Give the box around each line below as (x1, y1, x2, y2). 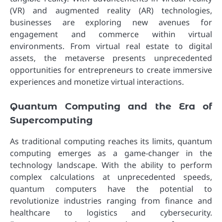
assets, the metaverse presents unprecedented (10, 53, 212, 64)
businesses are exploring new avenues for (10, 17, 212, 28)
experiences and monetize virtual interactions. (10, 76, 184, 88)
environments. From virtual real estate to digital (10, 41, 212, 52)
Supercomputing (10, 114, 93, 126)
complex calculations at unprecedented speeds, (10, 171, 212, 183)
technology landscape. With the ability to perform (10, 160, 212, 171)
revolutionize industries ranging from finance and (10, 195, 212, 207)
